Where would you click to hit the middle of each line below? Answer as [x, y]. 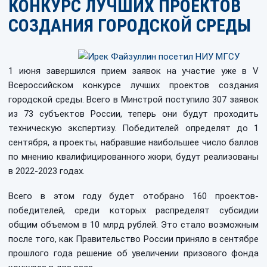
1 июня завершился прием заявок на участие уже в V [133, 71]
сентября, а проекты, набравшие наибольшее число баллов [133, 142]
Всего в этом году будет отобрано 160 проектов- [133, 196]
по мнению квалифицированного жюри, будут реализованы [133, 157]
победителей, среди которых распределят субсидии [133, 210]
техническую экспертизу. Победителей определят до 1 [133, 128]
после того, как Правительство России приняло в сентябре [133, 239]
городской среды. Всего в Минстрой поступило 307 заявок [133, 100]
